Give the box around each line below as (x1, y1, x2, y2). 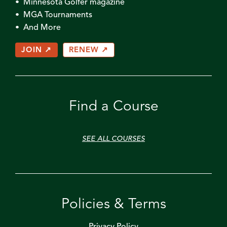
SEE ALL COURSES (82, 135, 145, 142)
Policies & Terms (61, 197, 166, 212)
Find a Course (68, 99, 159, 114)
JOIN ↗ (21, 46, 52, 54)
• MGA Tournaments (15, 11, 92, 19)
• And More (15, 23, 61, 32)
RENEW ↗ (69, 46, 108, 54)
